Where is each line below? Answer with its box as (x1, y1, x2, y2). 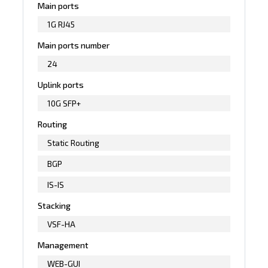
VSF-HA (47, 218, 76, 229)
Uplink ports (38, 79, 84, 90)
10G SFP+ (47, 98, 81, 108)
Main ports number (38, 39, 110, 50)
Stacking (38, 200, 71, 211)
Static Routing (47, 137, 100, 148)
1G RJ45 (47, 19, 75, 29)
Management (38, 239, 89, 250)
